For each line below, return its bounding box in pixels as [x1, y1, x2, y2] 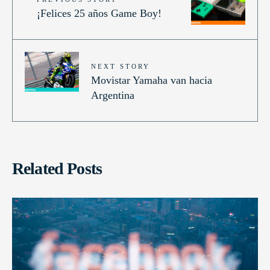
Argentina [91, 89, 134, 102]
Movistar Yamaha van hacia [91, 74, 212, 87]
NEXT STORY [91, 63, 150, 71]
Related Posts [12, 159, 102, 178]
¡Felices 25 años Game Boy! [37, 7, 162, 20]
